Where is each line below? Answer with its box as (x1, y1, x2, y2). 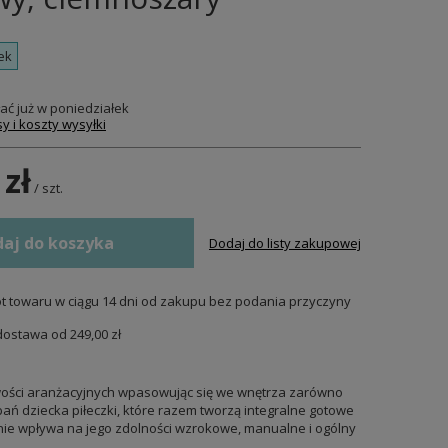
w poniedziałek (34, 99, 129, 117)
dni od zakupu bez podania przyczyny (116, 292, 351, 310)
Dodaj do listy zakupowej (209, 234, 361, 252)
